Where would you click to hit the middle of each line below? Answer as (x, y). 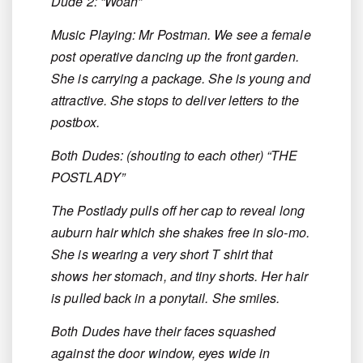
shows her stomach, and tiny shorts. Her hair (179, 276)
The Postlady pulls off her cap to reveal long (178, 211)
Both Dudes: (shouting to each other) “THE (175, 156)
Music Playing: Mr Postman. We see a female (181, 35)
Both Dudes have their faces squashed (164, 331)
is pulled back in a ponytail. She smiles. (166, 298)
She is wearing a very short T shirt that (162, 254)
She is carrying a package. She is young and (181, 79)
